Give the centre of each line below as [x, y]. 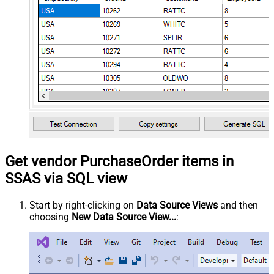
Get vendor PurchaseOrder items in [119, 161]
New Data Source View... [124, 217]
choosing [50, 217]
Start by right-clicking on [83, 205]
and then [238, 205]
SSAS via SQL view [66, 178]
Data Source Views [177, 205]
